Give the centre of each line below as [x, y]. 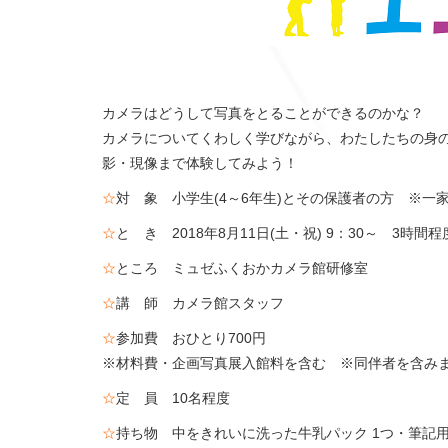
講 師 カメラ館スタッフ [200, 303]
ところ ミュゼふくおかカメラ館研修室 [242, 268]
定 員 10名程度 [173, 398]
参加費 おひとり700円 [191, 338]
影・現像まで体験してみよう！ [200, 163]
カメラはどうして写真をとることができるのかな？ [263, 113]
